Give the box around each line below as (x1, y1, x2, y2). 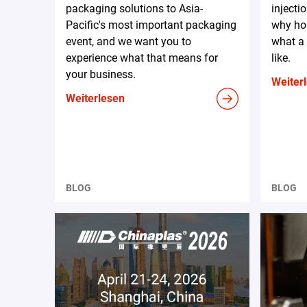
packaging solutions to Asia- (66, 1, 203, 15)
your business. (66, 67, 136, 81)
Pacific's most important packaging (66, 18, 236, 32)
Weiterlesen (66, 91, 125, 105)
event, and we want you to (66, 34, 191, 48)
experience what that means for (66, 51, 218, 64)
